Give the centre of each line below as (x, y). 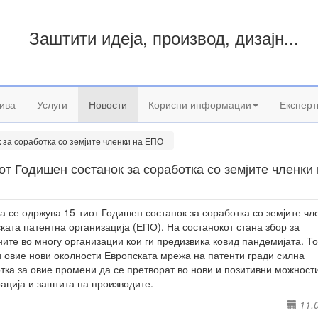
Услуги (52, 104)
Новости (108, 104)
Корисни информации (200, 104)
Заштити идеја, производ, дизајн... (164, 37)
